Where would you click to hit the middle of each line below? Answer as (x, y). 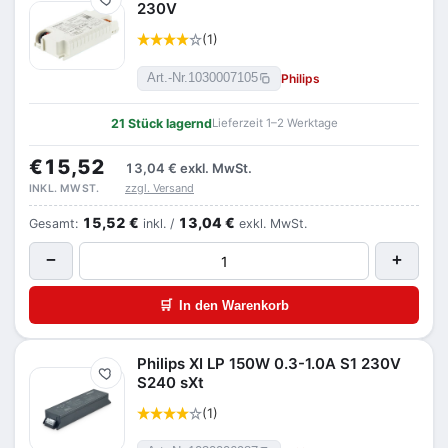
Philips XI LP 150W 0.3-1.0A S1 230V (269, 363)
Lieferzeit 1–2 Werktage (274, 123)
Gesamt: (55, 223)
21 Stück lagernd (161, 123)
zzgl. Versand (159, 188)
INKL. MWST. (64, 188)
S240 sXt (170, 382)
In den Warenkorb (234, 305)
